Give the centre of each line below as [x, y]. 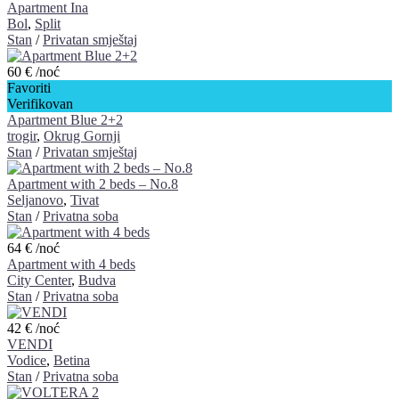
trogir [22, 136]
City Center [39, 281]
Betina [72, 361]
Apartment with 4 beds [71, 265]
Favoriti [29, 88]
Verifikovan [40, 104]
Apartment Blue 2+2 [65, 120]
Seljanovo [35, 200]
